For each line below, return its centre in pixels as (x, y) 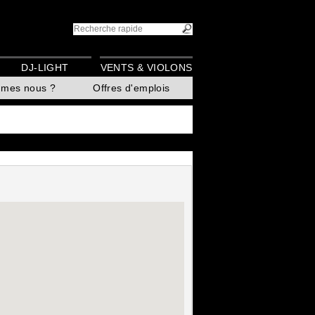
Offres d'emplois (131, 88)
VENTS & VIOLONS (146, 68)
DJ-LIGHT (45, 68)
